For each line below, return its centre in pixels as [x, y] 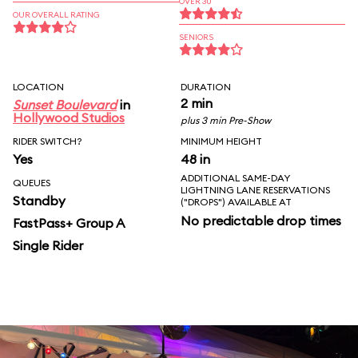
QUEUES [32, 183]
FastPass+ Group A [69, 223]
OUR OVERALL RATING [56, 15]
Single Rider [48, 245]
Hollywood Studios [69, 117]
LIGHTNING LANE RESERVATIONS [255, 190]
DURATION [206, 87]
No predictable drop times [261, 221]
